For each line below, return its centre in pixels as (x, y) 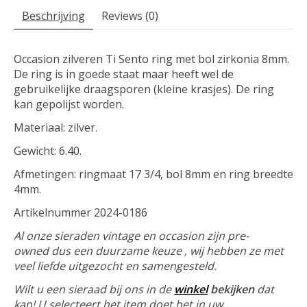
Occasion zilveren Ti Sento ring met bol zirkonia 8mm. (151, 59)
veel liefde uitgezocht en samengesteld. (115, 266)
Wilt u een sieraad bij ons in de (93, 290)
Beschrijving (53, 16)
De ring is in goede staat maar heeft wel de (124, 74)
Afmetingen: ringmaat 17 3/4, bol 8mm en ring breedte (153, 174)
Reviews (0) (130, 16)
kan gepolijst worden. (70, 105)
